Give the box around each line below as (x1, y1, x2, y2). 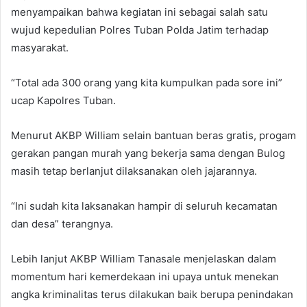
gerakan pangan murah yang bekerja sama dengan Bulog (11, 146, 285, 160)
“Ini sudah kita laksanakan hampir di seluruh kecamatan (11, 199, 278, 212)
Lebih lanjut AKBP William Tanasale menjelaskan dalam (11, 251, 276, 265)
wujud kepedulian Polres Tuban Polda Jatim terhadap (11, 23, 269, 36)
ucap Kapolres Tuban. (11, 93, 116, 107)
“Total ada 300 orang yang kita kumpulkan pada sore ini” (11, 75, 282, 89)
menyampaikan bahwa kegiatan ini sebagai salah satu (11, 5, 268, 19)
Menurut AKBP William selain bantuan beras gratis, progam (11, 128, 296, 142)
